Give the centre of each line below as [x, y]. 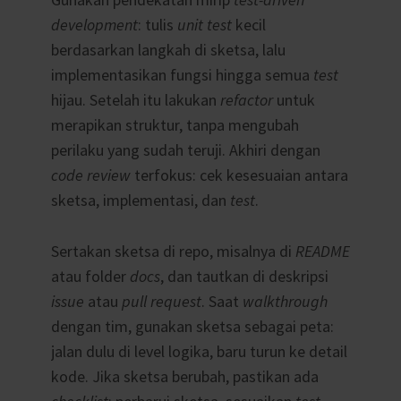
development [94, 24]
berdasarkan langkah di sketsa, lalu [168, 49]
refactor [246, 99]
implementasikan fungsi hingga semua [182, 74]
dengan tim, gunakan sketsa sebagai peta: [192, 326]
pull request [161, 301]
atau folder [90, 276]
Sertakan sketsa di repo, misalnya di [173, 251]
